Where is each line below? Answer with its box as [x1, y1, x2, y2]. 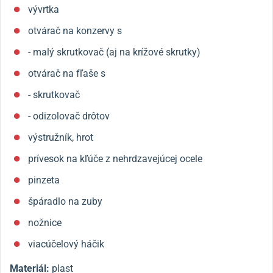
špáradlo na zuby [28, 196, 102, 207]
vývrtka [28, 4, 59, 15]
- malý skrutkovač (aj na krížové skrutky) [28, 46, 200, 58]
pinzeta [28, 174, 60, 186]
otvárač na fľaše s [28, 68, 105, 79]
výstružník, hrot [28, 132, 93, 143]
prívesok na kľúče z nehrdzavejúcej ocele [28, 153, 202, 165]
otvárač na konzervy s [28, 25, 122, 37]
